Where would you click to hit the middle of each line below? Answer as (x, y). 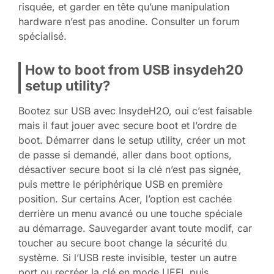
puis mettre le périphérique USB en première (120, 184)
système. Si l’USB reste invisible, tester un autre (128, 257)
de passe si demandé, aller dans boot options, (125, 154)
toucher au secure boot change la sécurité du (123, 243)
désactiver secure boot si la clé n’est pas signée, (130, 169)
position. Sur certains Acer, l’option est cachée (125, 198)
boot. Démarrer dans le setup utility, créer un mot (132, 140)
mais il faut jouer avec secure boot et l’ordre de (128, 125)
